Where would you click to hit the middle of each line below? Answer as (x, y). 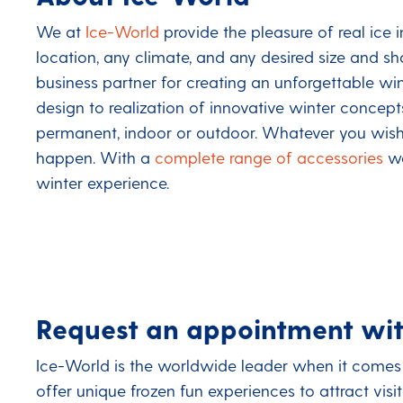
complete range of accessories (269, 157)
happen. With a (95, 157)
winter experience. (103, 183)
